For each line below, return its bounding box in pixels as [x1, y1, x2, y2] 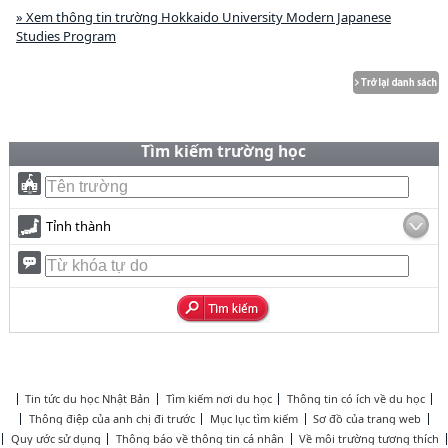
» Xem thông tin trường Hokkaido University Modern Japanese [15, 8, 391, 26]
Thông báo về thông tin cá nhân [116, 431, 285, 446]
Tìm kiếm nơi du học [165, 391, 272, 406]
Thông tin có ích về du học [286, 391, 425, 406]
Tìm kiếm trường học [141, 140, 307, 162]
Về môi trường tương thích [299, 431, 440, 446]
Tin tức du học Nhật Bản [25, 391, 151, 406]
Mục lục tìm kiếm [210, 411, 299, 426]
